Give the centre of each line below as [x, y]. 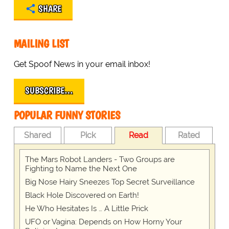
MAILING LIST [41, 44]
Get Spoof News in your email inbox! [82, 64]
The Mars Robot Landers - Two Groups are [100, 160]
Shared [38, 135]
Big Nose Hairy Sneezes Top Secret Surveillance [110, 182]
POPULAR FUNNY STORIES [67, 116]
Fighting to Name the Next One [81, 169]
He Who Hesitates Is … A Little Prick [86, 209]
